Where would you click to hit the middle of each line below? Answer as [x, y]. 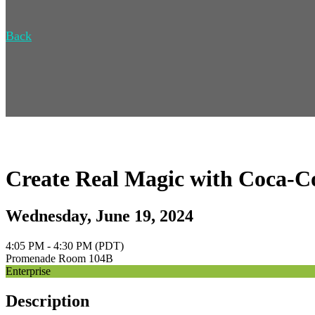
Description [47, 301]
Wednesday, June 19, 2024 [99, 216]
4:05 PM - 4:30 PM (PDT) [65, 246]
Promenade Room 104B [59, 259]
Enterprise [28, 271]
